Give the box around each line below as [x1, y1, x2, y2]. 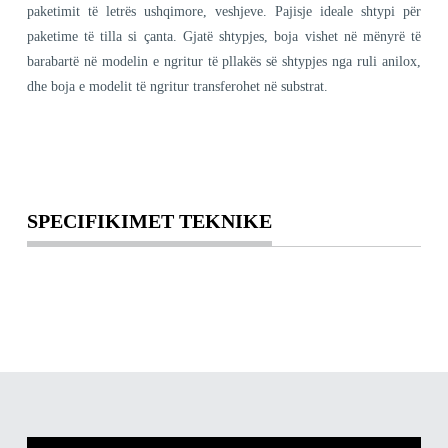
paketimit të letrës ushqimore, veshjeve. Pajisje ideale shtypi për [26, 3, 422, 19]
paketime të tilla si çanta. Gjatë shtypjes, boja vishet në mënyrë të [26, 28, 422, 44]
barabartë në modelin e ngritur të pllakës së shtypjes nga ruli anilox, [26, 53, 422, 69]
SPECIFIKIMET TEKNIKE [26, 209, 272, 232]
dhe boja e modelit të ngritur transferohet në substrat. [26, 78, 328, 94]
